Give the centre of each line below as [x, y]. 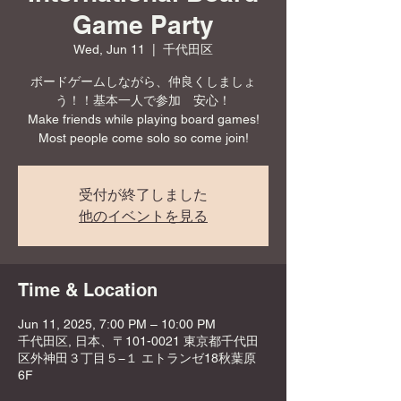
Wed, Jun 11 [109, 49]
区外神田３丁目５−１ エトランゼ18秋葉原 [137, 358]
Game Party [143, 25]
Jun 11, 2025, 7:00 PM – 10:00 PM [117, 324]
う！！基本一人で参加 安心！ [143, 100]
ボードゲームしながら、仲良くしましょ [143, 81]
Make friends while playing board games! [143, 119]
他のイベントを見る [143, 216]
